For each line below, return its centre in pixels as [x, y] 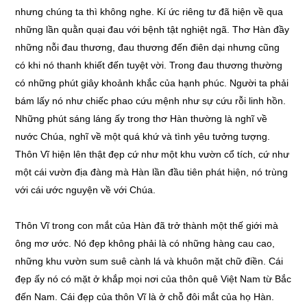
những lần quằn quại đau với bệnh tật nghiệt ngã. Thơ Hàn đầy [152, 29]
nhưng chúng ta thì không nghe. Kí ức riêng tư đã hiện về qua [149, 12]
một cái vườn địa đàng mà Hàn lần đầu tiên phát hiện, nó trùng [152, 172]
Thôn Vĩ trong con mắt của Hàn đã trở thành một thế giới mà [147, 225]
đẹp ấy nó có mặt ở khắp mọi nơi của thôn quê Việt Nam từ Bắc [153, 279]
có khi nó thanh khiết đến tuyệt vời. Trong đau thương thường [149, 65]
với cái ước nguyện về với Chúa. [86, 190]
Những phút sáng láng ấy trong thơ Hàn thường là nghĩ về [142, 119]
